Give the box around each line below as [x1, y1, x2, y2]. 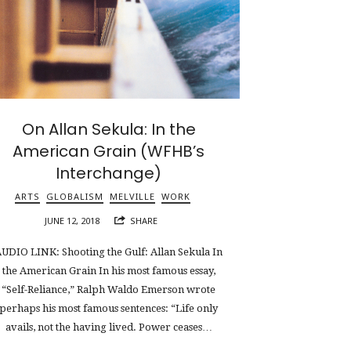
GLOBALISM [45, 190, 103, 202]
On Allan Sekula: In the [21, 118, 196, 140]
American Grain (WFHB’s [13, 139, 205, 162]
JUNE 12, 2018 [45, 214, 100, 226]
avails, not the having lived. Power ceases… [5, 321, 212, 334]
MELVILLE [109, 190, 155, 202]
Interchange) [56, 161, 162, 184]
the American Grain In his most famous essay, [2, 265, 215, 277]
